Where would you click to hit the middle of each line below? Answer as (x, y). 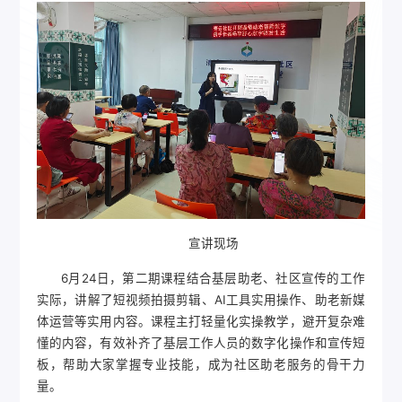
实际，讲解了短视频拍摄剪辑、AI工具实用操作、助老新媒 (201, 299)
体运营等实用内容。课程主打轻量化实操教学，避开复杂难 (201, 321)
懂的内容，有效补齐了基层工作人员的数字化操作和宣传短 (201, 342)
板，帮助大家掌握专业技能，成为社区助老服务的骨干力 (201, 364)
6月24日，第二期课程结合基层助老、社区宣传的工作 (213, 278)
